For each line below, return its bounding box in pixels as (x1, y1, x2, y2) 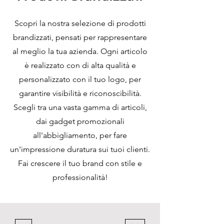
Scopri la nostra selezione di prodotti (14, 18, 146, 28)
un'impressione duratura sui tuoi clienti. (10, 144, 150, 154)
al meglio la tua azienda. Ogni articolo (12, 46, 147, 56)
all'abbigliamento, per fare (33, 130, 127, 140)
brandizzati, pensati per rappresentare (13, 32, 147, 42)
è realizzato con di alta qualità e (24, 60, 136, 70)
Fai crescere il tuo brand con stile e (18, 158, 142, 168)
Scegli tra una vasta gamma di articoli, (13, 102, 147, 112)
